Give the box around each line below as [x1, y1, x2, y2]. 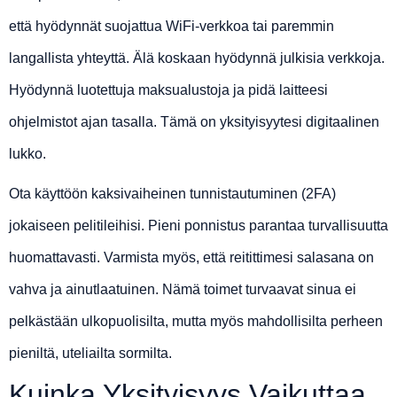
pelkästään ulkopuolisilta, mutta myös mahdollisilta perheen [9, 314, 383, 330]
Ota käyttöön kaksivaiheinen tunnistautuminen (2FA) [9, 186, 336, 202]
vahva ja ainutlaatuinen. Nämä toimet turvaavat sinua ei [9, 282, 356, 298]
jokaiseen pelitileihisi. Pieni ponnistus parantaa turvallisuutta [9, 218, 388, 234]
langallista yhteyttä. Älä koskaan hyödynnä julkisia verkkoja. [9, 51, 385, 66]
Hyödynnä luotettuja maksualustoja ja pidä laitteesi [9, 82, 328, 98]
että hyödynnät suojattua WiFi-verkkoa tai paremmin [9, 19, 334, 35]
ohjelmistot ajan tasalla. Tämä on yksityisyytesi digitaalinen [9, 114, 379, 130]
